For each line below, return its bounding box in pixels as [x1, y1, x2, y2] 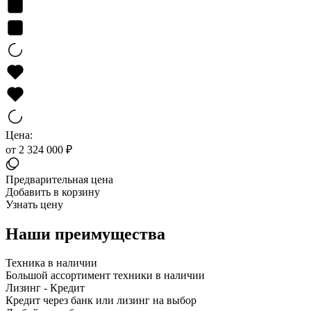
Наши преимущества [6, 224, 165, 243]
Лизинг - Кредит [6, 282, 85, 294]
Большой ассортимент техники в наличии [6, 269, 205, 282]
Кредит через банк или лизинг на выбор [6, 294, 196, 307]
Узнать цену [6, 198, 63, 210]
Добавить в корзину [6, 185, 100, 198]
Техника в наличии [6, 257, 97, 269]
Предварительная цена [6, 173, 113, 185]
